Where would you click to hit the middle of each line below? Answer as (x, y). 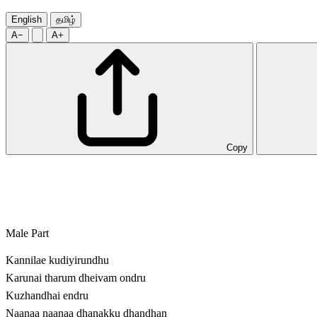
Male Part (27, 234)
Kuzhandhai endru (47, 296)
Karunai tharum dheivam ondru (76, 278)
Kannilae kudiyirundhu (57, 260)
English (27, 20)
